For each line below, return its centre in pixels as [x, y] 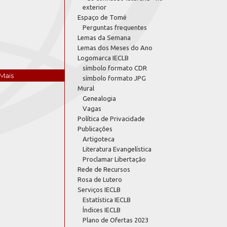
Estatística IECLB [107, 199]
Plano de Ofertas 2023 [116, 220]
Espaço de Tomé [102, 17]
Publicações [95, 128]
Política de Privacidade [111, 118]
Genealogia [99, 98]
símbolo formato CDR [115, 68]
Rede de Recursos [104, 169]
